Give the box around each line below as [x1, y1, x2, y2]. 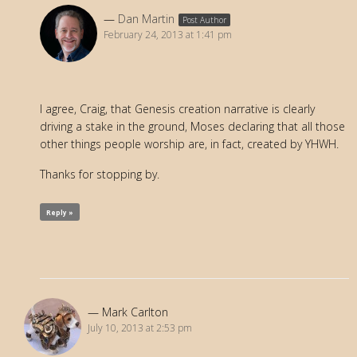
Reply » [46, 207, 73, 217]
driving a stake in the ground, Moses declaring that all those [40, 118, 345, 134]
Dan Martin [118, 10, 175, 26]
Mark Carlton [102, 304, 168, 320]
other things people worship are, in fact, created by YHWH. [40, 135, 339, 151]
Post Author [182, 14, 226, 25]
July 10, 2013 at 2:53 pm [88, 320, 192, 335]
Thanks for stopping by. [40, 166, 159, 182]
